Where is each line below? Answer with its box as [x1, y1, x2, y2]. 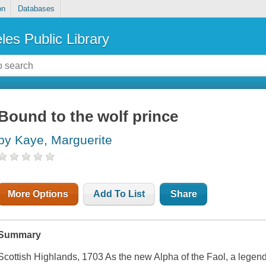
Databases [17, 4, 55, 14]
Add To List [93, 189, 145, 199]
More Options [8, 189, 69, 199]
